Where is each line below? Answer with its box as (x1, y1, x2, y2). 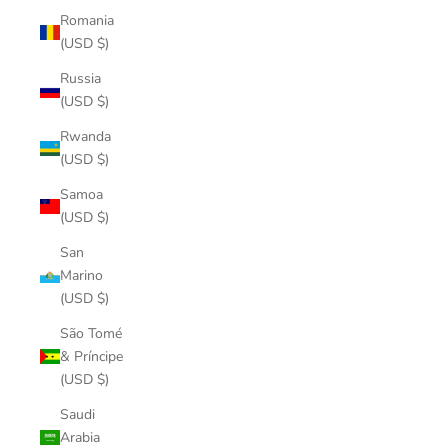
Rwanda (60, 127, 111, 146)
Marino (60, 266, 103, 285)
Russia (60, 69, 101, 88)
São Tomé (60, 324, 122, 343)
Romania (60, 11, 114, 30)
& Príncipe (60, 347, 123, 366)
